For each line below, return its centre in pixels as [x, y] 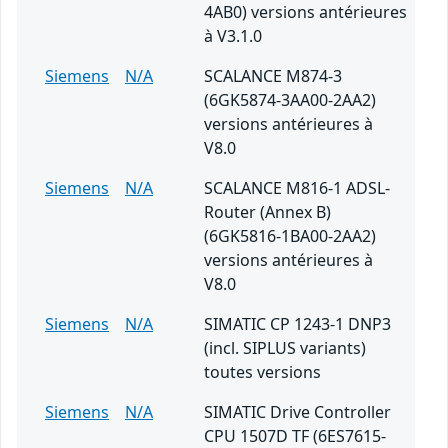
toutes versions [262, 372]
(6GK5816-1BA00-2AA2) [290, 236]
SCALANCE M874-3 [273, 76]
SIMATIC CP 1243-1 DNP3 [297, 324]
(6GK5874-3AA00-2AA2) [290, 100]
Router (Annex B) [267, 212]
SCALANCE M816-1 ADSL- [297, 188]
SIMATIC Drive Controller [297, 412]
